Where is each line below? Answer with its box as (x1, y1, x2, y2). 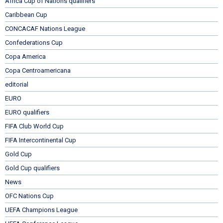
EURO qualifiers (5, 108, 49, 116)
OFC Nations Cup (5, 192, 54, 200)
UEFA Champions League (5, 206, 78, 214)
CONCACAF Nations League (5, 24, 85, 32)
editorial (5, 80, 28, 88)
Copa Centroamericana (5, 66, 71, 74)
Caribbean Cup (5, 10, 47, 18)
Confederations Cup (5, 38, 63, 46)
